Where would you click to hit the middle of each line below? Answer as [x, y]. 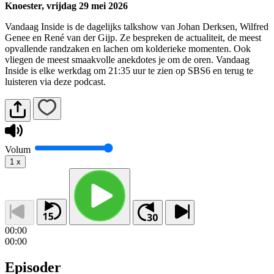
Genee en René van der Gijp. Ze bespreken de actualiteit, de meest [133, 37]
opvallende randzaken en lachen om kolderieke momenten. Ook [128, 48]
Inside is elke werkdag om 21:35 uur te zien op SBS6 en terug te [129, 70]
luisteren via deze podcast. [55, 81]
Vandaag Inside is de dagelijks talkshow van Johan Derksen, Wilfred [137, 26]
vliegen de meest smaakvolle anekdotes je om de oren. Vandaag [127, 59]
